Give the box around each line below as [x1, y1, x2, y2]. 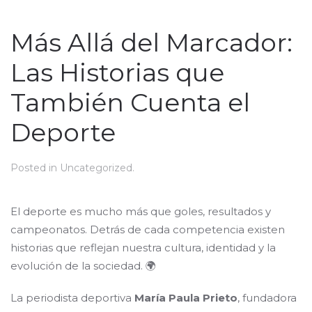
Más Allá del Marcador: [10, 27, 292, 58]
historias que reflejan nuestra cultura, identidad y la [10, 241, 276, 255]
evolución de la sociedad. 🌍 [10, 259, 156, 273]
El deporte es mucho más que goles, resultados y [10, 205, 271, 219]
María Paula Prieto [134, 291, 237, 305]
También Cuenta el [10, 87, 250, 118]
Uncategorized [60, 162, 132, 175]
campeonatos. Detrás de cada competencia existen [10, 223, 285, 237]
